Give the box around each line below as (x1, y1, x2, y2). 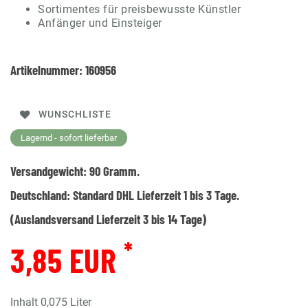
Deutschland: (10, 186, 73, 203)
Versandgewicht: (10, 162, 89, 179)
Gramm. (100, 162, 140, 179)
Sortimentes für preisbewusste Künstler (38, 2, 241, 16)
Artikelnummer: (10, 61, 85, 78)
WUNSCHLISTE (38, 109, 111, 121)
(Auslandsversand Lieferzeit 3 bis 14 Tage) (10, 210, 206, 227)
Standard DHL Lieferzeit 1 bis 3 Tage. (73, 186, 239, 203)
